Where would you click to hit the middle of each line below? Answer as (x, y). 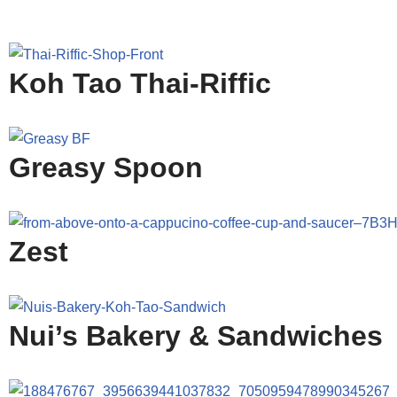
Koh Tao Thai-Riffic (140, 83)
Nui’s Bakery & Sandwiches (196, 336)
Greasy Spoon (106, 167)
